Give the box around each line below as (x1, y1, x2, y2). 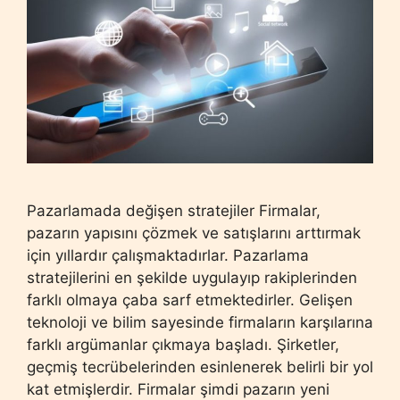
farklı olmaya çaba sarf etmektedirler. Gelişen (27, 290, 353, 309)
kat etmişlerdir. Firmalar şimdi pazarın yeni (27, 379, 329, 398)
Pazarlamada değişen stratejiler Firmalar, (27, 201, 321, 220)
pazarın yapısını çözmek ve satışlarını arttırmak (27, 223, 361, 242)
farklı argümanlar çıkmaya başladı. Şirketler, (27, 335, 339, 354)
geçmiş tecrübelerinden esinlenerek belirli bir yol (27, 357, 373, 376)
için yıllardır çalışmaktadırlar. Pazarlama (27, 246, 309, 264)
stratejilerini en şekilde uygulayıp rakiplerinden (27, 268, 357, 287)
